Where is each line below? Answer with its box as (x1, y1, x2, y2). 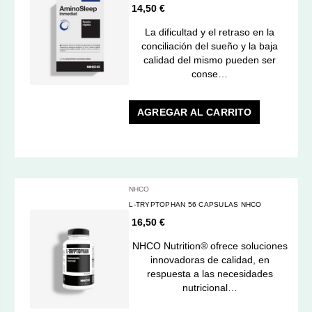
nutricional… (182, 281, 237, 293)
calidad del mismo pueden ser (143, 54, 276, 65)
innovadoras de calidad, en (150, 253, 270, 265)
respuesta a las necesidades (146, 267, 273, 279)
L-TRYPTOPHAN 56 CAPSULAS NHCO (187, 200, 262, 208)
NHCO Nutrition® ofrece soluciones (132, 240, 288, 251)
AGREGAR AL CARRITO (137, 106, 252, 118)
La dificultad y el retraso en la (145, 26, 275, 38)
